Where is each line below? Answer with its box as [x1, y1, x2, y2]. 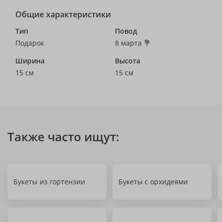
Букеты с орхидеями [118, 177, 188, 186]
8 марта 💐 [115, 38, 151, 48]
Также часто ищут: [7, 128, 119, 145]
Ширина [15, 56, 45, 65]
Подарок [15, 38, 44, 48]
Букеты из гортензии [13, 177, 85, 186]
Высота [115, 56, 140, 65]
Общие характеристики [15, 9, 111, 20]
